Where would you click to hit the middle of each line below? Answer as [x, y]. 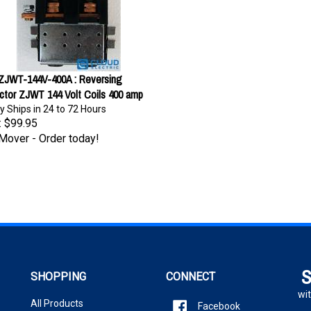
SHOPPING [58, 270]
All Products [57, 296]
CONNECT [191, 270]
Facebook [219, 300]
